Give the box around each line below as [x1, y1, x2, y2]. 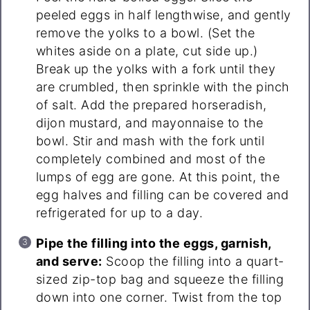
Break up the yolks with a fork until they [35, 62, 276, 77]
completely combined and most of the [35, 152, 266, 167]
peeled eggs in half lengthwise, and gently [35, 8, 291, 23]
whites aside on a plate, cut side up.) [35, 44, 258, 59]
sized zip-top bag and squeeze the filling [35, 272, 284, 287]
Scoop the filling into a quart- [102, 254, 284, 269]
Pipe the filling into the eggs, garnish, [35, 236, 271, 251]
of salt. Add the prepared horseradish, [35, 98, 267, 113]
